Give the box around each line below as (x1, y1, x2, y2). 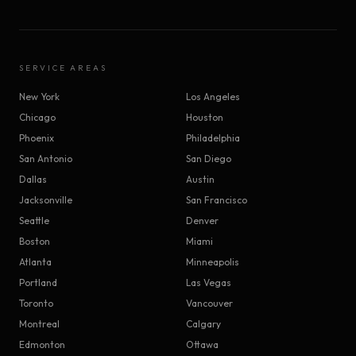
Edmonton (19, 339, 65, 351)
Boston (19, 235, 50, 248)
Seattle (19, 215, 49, 227)
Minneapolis (186, 256, 239, 269)
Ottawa (186, 339, 219, 351)
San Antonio (19, 153, 72, 165)
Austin (186, 173, 215, 186)
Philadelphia (186, 132, 240, 145)
